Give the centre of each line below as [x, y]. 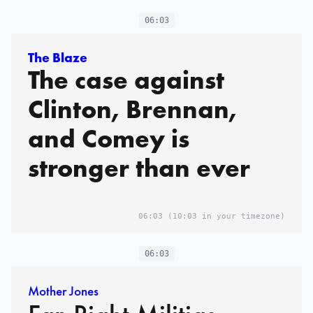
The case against [126, 80]
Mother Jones [63, 291]
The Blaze [58, 57]
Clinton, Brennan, [132, 109]
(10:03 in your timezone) [224, 216]
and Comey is [109, 138]
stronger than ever [139, 168]
